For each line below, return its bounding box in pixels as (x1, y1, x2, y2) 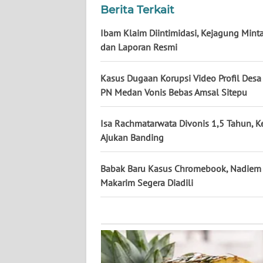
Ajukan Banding (100, 131, 164, 144)
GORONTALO (23, 170, 68, 180)
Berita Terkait (100, 3, 174, 17)
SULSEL (23, 126, 50, 137)
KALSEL (23, 39, 50, 50)
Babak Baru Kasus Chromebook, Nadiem (100, 163, 261, 175)
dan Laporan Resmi (100, 41, 177, 53)
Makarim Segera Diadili (100, 177, 193, 189)
